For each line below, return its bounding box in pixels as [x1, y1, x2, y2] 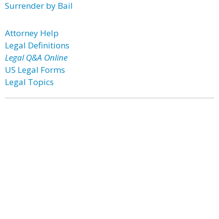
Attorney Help [5, 27, 59, 39]
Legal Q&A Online [5, 52, 67, 63]
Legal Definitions [5, 40, 69, 51]
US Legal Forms [5, 64, 65, 75]
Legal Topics [5, 76, 54, 88]
